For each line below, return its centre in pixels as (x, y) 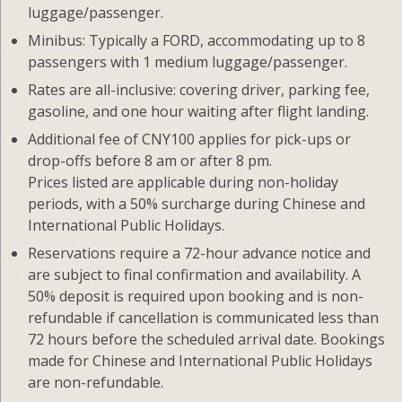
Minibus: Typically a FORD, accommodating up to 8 (197, 41)
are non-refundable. (96, 383)
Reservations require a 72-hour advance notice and (200, 253)
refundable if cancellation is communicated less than (204, 318)
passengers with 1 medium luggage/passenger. (188, 62)
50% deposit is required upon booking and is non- (196, 297)
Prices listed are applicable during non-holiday (184, 183)
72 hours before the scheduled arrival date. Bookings (207, 340)
